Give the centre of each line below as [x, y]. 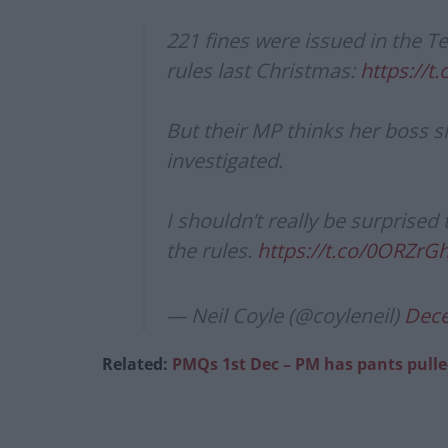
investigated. [224, 160]
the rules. [211, 250]
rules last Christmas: [263, 70]
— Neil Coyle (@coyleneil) [285, 315]
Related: [137, 363]
